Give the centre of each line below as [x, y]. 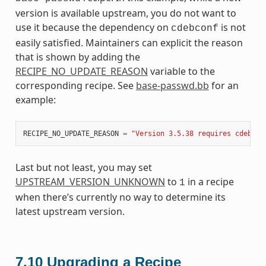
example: [35, 99]
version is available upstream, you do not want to [126, 13]
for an [224, 85]
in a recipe [209, 181]
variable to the [181, 71]
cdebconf [194, 28]
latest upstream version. [70, 211]
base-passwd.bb [172, 85]
